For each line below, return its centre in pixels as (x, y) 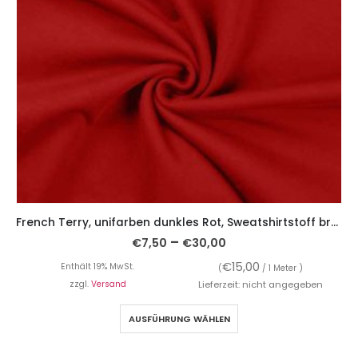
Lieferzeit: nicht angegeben (261, 284)
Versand (108, 284)
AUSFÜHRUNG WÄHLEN (179, 318)
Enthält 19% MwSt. (97, 266)
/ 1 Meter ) (281, 268)
